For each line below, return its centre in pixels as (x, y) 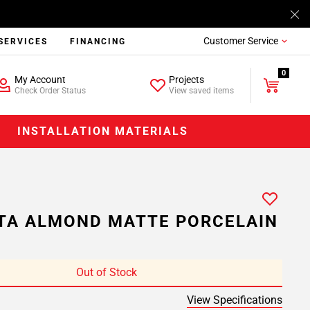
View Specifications (235, 300)
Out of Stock (107, 272)
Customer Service (240, 41)
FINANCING (98, 42)
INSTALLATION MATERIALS (103, 131)
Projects (187, 80)
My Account (40, 80)
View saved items (202, 91)
